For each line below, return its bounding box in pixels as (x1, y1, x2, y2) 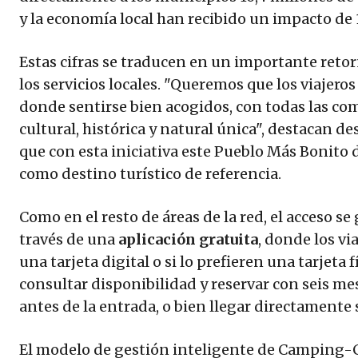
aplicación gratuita (118, 230, 258, 249)
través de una (19, 230, 118, 249)
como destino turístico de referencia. (19, 165, 281, 184)
